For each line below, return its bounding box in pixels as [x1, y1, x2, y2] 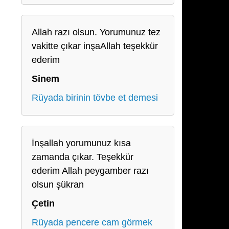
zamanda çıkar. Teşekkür [32, 152, 133, 162]
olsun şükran [32, 179, 84, 190]
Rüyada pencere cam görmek [32, 217, 152, 227]
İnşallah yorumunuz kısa [32, 138, 131, 148]
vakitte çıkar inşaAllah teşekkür [32, 41, 158, 51]
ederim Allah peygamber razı [32, 166, 149, 176]
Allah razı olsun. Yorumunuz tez [32, 27, 161, 37]
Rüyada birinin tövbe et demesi [32, 93, 158, 103]
